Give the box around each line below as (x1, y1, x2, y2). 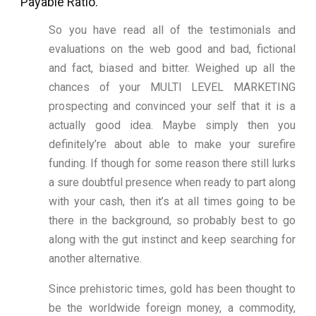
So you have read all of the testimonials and (49, 23, 296, 37)
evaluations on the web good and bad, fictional (49, 42, 296, 56)
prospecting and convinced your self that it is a (49, 99, 296, 114)
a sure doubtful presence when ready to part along (49, 176, 296, 190)
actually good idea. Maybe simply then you (49, 119, 296, 133)
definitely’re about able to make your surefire (49, 138, 296, 152)
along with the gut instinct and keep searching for (49, 233, 296, 247)
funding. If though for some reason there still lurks (49, 157, 296, 171)
